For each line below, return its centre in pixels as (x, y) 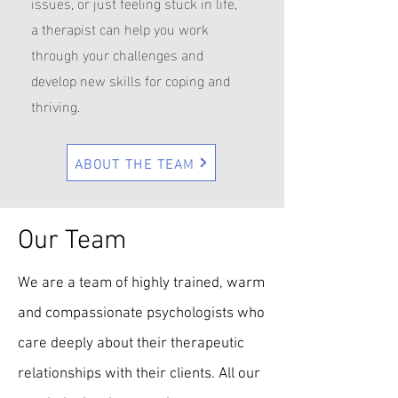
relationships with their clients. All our (139, 374)
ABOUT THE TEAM (134, 163)
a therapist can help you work (120, 28)
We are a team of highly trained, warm (141, 283)
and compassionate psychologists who (141, 314)
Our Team (72, 241)
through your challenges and (117, 54)
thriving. (56, 105)
